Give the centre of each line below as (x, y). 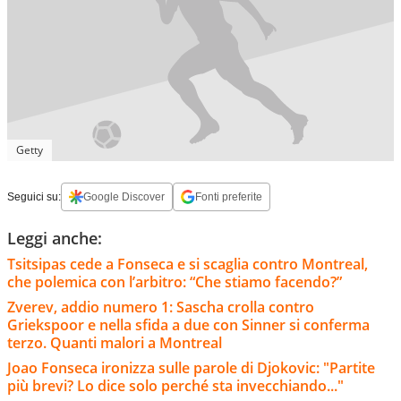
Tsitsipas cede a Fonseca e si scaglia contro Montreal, (188, 264)
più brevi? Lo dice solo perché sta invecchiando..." (175, 385)
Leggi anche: (55, 238)
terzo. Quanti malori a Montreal (115, 342)
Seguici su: (34, 196)
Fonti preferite (229, 196)
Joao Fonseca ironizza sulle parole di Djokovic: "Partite (191, 367)
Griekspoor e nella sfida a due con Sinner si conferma (188, 324)
